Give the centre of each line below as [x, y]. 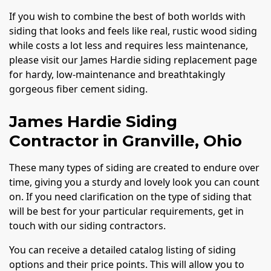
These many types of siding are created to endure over [134, 167]
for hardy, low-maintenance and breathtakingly [117, 74]
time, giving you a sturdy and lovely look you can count [134, 182]
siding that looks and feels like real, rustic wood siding [133, 31]
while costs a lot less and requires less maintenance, [129, 45]
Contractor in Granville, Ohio [126, 141]
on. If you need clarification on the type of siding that [130, 196]
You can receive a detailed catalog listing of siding [122, 250]
